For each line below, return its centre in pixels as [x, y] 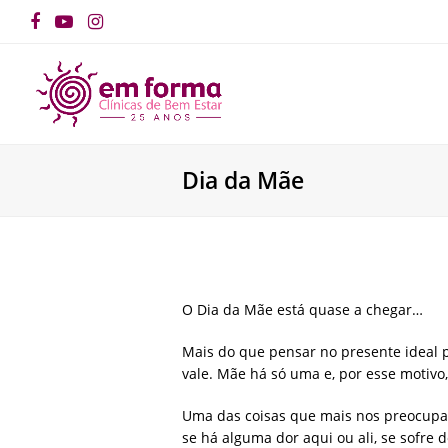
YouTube [100, 30]
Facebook [74, 30]
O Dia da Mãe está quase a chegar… [302, 310]
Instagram [137, 30]
